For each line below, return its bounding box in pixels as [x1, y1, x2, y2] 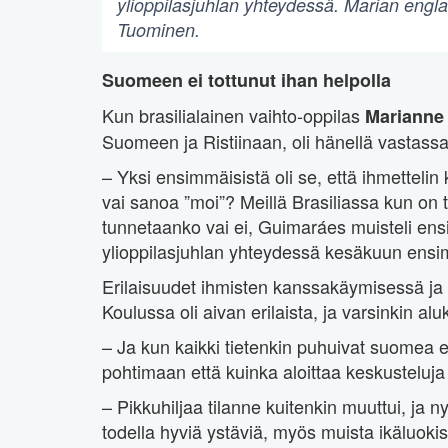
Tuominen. [117, 17, 200, 43]
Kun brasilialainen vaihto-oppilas [102, 102, 365, 129]
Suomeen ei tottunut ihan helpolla [102, 67, 391, 94]
